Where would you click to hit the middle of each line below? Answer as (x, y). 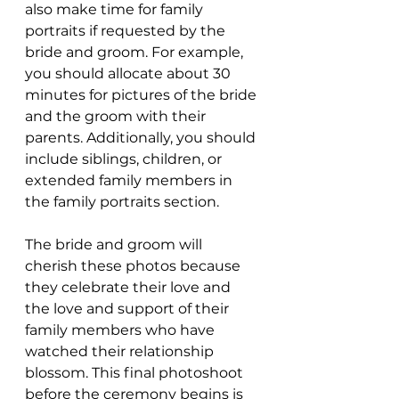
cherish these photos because (134, 266)
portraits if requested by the (127, 31)
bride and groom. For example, (136, 53)
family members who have (122, 330)
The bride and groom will (115, 245)
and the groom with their (117, 117)
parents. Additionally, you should (142, 138)
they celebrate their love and (130, 288)
